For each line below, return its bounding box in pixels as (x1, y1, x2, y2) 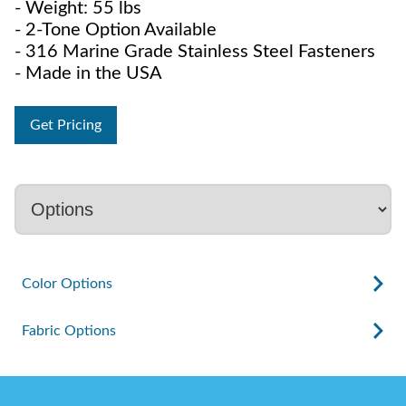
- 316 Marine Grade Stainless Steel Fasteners (14, 43, 375, 62)
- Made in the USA (14, 64, 162, 83)
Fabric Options (22, 324, 116, 339)
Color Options (22, 276, 112, 292)
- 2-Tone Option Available (14, 21, 217, 40)
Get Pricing (30, 118, 101, 133)
